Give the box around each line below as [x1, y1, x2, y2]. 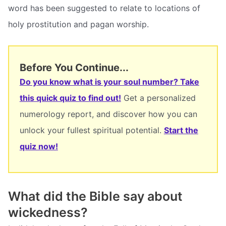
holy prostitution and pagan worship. [8, 19, 149, 29]
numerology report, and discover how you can [19, 108, 197, 119]
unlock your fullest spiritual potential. [19, 125, 164, 135]
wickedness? [8, 205, 88, 220]
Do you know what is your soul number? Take [19, 76, 199, 87]
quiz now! [19, 141, 58, 151]
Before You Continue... [19, 61, 129, 74]
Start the [163, 125, 198, 135]
